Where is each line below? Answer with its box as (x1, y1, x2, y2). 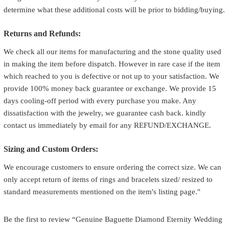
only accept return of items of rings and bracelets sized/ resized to (3, 175, 213, 184)
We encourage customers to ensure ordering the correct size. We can (3, 163, 221, 171)
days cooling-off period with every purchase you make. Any (3, 96, 196, 105)
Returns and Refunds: (3, 29, 81, 38)
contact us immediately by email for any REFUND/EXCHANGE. (3, 121, 211, 129)
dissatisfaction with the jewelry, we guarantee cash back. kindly (3, 108, 206, 117)
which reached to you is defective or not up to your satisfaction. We (3, 72, 219, 80)
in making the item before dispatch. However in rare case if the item (3, 59, 220, 68)
